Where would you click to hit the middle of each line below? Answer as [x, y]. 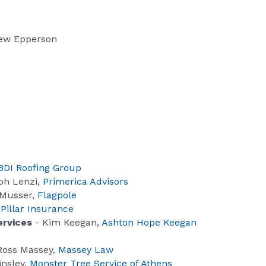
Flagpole [57, 195]
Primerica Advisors [85, 182]
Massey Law [86, 250]
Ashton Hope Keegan [149, 223]
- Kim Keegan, [67, 223]
